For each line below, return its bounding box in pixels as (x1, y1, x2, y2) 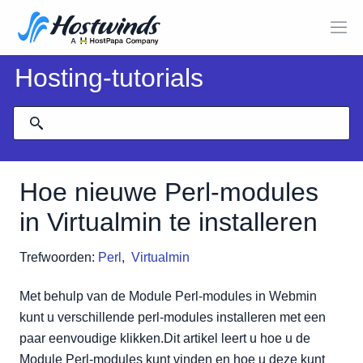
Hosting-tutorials (15, 63, 203, 92)
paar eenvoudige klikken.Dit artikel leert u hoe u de (19, 331, 310, 345)
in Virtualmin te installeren (19, 207, 318, 237)
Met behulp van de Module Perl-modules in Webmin (19, 289, 317, 303)
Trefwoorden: (19, 250, 95, 264)
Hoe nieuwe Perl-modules (19, 177, 318, 207)
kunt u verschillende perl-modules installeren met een (19, 310, 326, 324)
